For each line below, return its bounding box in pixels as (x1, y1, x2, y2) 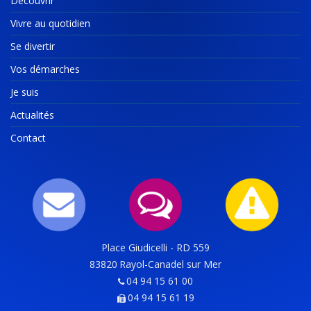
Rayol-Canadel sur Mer (119, 258, 221, 271)
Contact (10, 131, 46, 145)
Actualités (10, 108, 54, 122)
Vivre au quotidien (10, 17, 90, 31)
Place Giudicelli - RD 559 (101, 241, 210, 255)
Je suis (10, 85, 39, 99)
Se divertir (10, 40, 55, 53)
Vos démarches (10, 62, 80, 76)
